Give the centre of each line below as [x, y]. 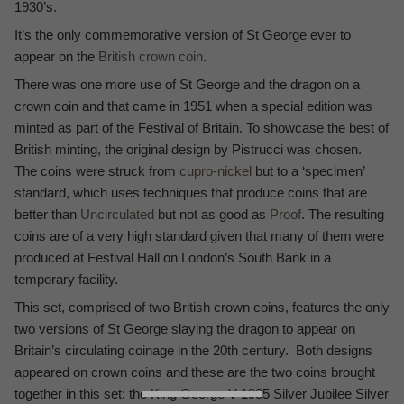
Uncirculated [117, 215]
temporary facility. [66, 280]
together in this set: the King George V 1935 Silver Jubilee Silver [202, 394]
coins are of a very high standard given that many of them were [199, 236]
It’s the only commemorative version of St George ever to [183, 35]
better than [47, 215]
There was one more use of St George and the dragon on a [187, 85]
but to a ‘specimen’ [308, 171]
